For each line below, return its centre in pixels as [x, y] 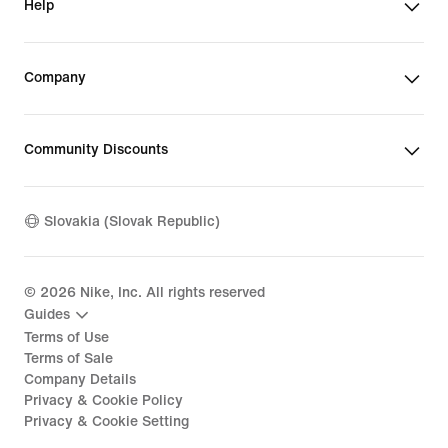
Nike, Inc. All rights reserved [170, 292]
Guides [47, 315]
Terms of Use [66, 337]
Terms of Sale [68, 358]
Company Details [80, 379]
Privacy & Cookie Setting [106, 421]
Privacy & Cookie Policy [103, 400]
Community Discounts [96, 149]
